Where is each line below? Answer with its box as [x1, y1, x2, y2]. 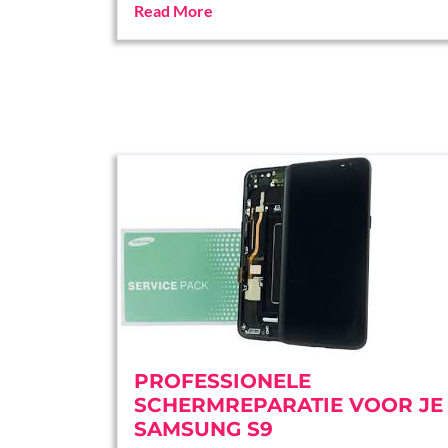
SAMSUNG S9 [134, 417, 273, 441]
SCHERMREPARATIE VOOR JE [134, 393, 443, 417]
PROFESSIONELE [134, 369, 311, 393]
